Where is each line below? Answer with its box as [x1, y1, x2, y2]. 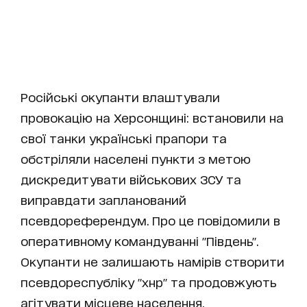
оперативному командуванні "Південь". [21, 234, 258, 248]
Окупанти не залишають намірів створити [21, 254, 284, 269]
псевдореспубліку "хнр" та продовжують [21, 275, 277, 289]
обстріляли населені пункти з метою [21, 151, 251, 166]
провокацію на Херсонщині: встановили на [21, 110, 284, 125]
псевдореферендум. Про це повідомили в [21, 213, 280, 228]
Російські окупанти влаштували [21, 90, 220, 104]
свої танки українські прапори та [21, 131, 227, 145]
